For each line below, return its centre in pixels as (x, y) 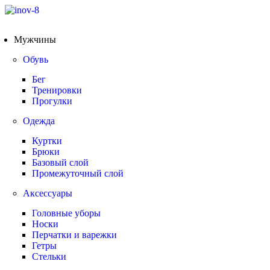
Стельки (49, 256)
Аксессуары (48, 193)
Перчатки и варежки (74, 235)
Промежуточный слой (78, 173)
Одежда (39, 121)
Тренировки (57, 90)
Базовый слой (60, 162)
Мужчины (35, 39)
